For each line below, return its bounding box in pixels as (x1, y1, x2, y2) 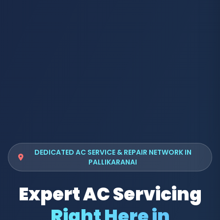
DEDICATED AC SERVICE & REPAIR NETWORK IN (34, 147, 192, 157)
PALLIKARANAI (88, 157, 137, 167)
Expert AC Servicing (18, 181, 202, 207)
